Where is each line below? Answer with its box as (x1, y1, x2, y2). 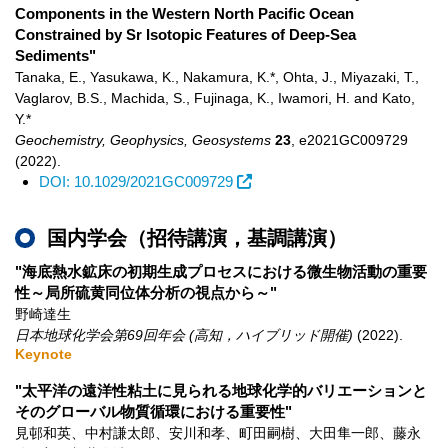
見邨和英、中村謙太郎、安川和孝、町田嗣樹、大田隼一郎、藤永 (15, 425, 421, 441)
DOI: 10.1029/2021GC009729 (39, 173, 233, 190)
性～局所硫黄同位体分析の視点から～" (15, 284, 277, 301)
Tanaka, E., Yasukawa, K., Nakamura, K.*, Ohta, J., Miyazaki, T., (15, 69, 419, 85)
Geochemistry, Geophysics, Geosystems (15, 132, 271, 148)
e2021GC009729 (299, 132, 408, 148)
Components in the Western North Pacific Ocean (15, 5, 354, 22)
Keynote (15, 346, 72, 362)
